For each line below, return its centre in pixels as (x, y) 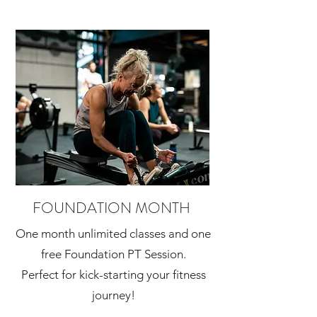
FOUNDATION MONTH (111, 208)
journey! (113, 295)
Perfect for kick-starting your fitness (113, 275)
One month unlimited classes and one (113, 234)
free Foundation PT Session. (113, 254)
